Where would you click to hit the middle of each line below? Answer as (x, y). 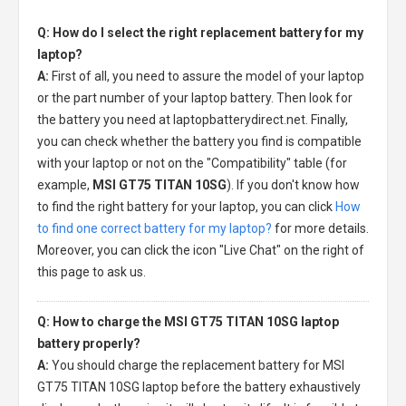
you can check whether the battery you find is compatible (199, 141)
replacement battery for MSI (263, 365)
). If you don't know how (293, 184)
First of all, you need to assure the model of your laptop (208, 76)
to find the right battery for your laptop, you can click (186, 206)
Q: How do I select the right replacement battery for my (200, 32)
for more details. (320, 228)
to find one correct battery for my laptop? (155, 228)
